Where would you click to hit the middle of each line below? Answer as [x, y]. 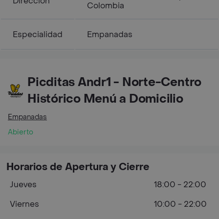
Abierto [21, 132]
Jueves [23, 184]
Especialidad [38, 34]
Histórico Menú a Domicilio [105, 99]
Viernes [24, 204]
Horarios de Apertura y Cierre [78, 167]
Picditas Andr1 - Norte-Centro [115, 82]
